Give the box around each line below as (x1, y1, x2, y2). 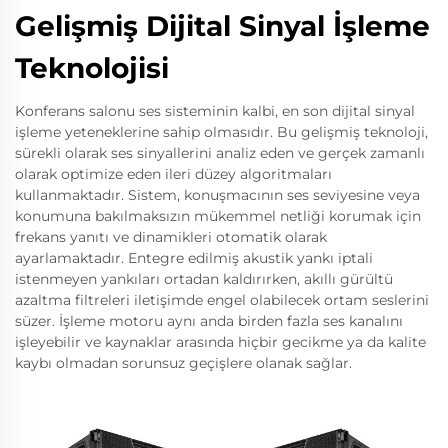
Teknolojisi (15, 50, 169, 85)
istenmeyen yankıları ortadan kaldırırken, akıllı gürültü (15, 269, 393, 288)
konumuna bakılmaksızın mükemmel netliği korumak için (15, 206, 421, 225)
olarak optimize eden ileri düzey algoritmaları (15, 164, 332, 183)
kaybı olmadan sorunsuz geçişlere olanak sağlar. (15, 353, 352, 372)
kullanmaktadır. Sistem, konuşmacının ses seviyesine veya (15, 185, 420, 204)
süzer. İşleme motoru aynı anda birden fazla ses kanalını (15, 311, 403, 330)
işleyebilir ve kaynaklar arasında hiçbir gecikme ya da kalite (15, 332, 426, 351)
